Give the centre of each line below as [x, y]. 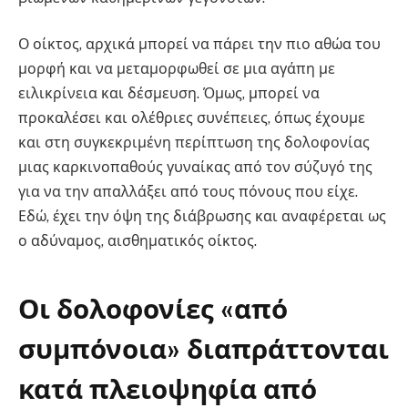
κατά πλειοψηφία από [168, 389]
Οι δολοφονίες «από [153, 309]
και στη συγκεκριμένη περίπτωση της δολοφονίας [194, 143]
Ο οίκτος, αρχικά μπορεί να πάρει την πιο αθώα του [199, 45]
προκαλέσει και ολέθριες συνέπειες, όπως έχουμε [192, 118]
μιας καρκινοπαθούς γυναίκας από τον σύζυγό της [195, 168]
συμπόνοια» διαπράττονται [204, 349]
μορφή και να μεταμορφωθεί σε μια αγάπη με [177, 69]
